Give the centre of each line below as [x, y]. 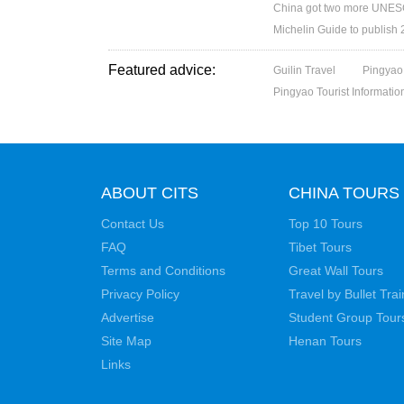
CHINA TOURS [344, 193]
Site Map [126, 341]
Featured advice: [162, 70]
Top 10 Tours [326, 224]
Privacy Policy [140, 294]
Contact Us [133, 224]
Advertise [128, 317]
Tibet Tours [320, 247]
